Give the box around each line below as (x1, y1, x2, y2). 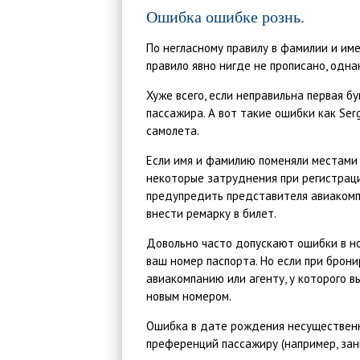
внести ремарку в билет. (146, 206, 276, 221)
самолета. (146, 123, 199, 138)
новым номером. (146, 288, 231, 304)
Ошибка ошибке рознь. (157, 8, 305, 26)
